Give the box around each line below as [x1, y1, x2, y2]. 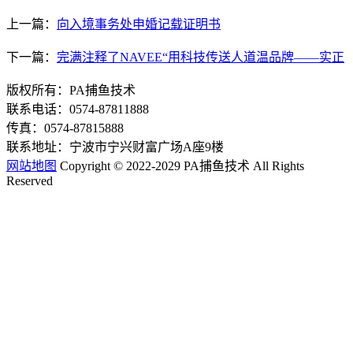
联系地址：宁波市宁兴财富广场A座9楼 [6, 140, 224, 154]
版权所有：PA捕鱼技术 [6, 84, 136, 98]
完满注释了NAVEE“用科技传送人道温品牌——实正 [57, 50, 344, 65]
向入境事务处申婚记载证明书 [57, 17, 221, 32]
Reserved [6, 174, 53, 188]
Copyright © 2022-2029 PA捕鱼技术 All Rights [57, 159, 304, 173]
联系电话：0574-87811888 [6, 102, 149, 117]
